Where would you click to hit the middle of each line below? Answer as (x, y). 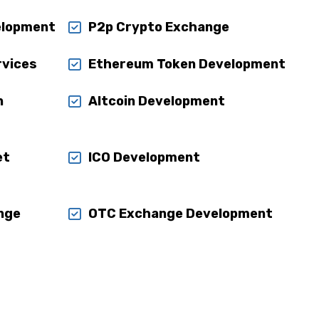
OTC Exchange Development (181, 214)
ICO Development (145, 157)
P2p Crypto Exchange (159, 27)
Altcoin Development (157, 101)
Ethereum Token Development (187, 64)
